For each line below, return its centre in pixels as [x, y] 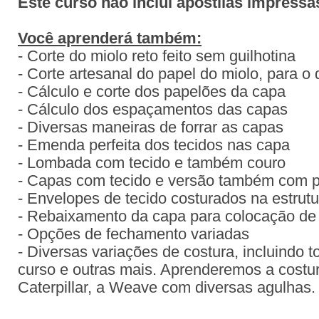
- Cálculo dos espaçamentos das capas [153, 110]
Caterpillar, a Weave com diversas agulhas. [167, 288]
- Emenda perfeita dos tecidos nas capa [154, 145]
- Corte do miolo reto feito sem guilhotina [157, 56]
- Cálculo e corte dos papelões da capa [152, 92]
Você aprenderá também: [110, 38]
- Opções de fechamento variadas [134, 234]
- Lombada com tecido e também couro [152, 163]
